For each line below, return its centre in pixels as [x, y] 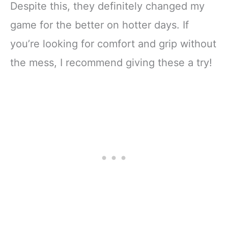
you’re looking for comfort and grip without [113, 44]
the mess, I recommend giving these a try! [111, 63]
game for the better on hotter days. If [99, 25]
